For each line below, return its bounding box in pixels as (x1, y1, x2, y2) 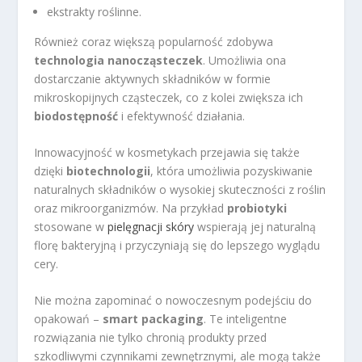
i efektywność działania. (118, 107, 246, 124)
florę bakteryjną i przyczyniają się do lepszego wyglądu (34, 238, 321, 254)
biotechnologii (66, 163, 151, 179)
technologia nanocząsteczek (34, 52, 204, 68)
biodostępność (34, 107, 119, 124)
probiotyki (227, 200, 288, 217)
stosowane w (34, 219, 108, 235)
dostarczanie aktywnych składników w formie (34, 70, 271, 86)
